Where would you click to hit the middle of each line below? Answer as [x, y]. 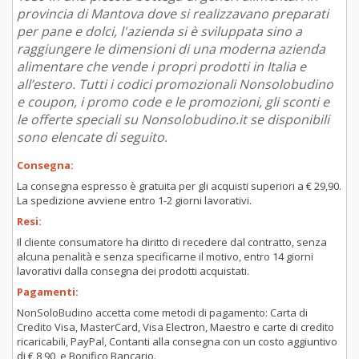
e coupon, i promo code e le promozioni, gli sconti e [173, 101]
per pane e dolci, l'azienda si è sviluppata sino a [159, 31]
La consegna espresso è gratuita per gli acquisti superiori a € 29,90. [179, 186]
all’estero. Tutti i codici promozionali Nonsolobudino [175, 84]
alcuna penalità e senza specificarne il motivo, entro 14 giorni [165, 256]
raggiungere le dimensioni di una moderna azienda [171, 48]
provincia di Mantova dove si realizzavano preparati [173, 13]
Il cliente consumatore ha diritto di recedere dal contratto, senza [172, 242]
